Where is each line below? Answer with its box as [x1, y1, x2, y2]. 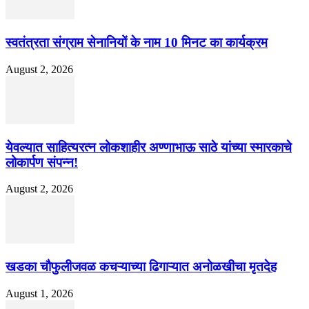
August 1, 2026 [6, 287, 73, 299]
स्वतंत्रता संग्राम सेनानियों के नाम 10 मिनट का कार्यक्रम [6, 35, 268, 50]
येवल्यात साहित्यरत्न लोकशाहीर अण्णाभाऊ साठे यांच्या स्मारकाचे [6, 139, 292, 154]
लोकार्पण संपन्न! [6, 154, 78, 170]
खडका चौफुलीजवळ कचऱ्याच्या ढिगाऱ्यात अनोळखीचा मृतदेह [6, 259, 277, 275]
